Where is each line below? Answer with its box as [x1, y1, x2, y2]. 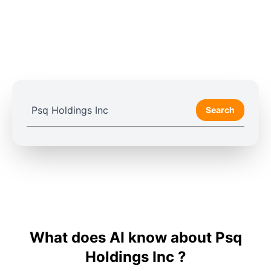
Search [206, 105, 235, 115]
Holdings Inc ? [85, 248, 186, 266]
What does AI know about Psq [29, 229, 242, 246]
